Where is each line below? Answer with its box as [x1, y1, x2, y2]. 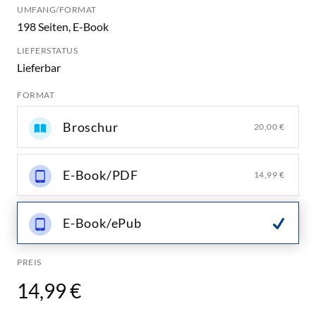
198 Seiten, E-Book [17, 19, 109, 33]
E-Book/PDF [63, 166, 138, 183]
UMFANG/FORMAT [17, 4, 97, 15]
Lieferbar [17, 60, 61, 74]
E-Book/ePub [63, 214, 142, 231]
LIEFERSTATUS [17, 44, 78, 56]
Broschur [63, 119, 119, 135]
